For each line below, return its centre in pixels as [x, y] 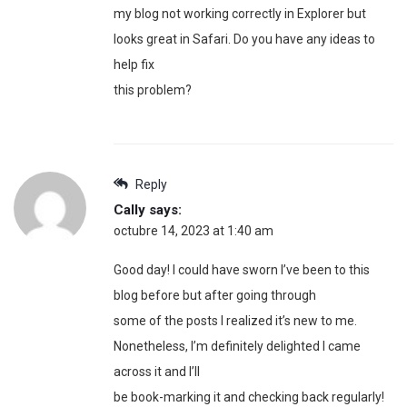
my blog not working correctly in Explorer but [240, 14]
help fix [134, 65]
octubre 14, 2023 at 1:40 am [194, 231]
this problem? [153, 90]
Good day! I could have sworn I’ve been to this [242, 270]
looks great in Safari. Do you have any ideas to [244, 40]
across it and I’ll [157, 372]
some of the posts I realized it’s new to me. [235, 321]
